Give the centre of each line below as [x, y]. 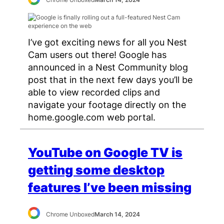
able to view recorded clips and [94, 92]
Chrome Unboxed [70, 214]
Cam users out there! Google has [97, 55]
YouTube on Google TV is [105, 153]
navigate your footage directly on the [107, 105]
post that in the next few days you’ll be [110, 80]
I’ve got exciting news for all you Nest [107, 42]
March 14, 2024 [117, 214]
